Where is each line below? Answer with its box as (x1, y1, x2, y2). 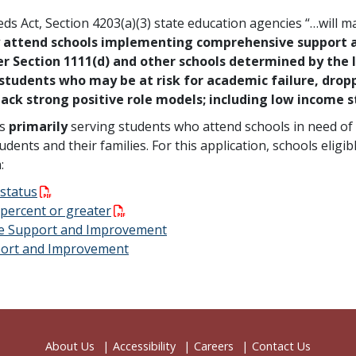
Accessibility (113, 339, 176, 354)
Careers (194, 339, 234, 354)
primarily (9, 118, 71, 135)
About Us (45, 339, 95, 354)
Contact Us (252, 339, 311, 354)
